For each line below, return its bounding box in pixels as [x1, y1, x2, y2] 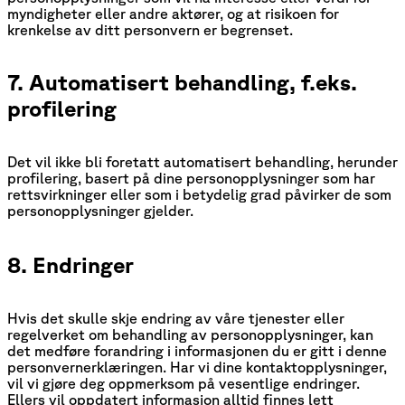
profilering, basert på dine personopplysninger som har [7, 170, 375, 187]
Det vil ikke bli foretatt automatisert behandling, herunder [7, 154, 398, 171]
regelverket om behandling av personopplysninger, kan [7, 326, 373, 344]
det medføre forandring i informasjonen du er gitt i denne [7, 343, 387, 360]
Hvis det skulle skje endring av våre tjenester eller [7, 310, 344, 327]
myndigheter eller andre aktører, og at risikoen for [7, 5, 339, 22]
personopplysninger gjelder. [7, 202, 193, 220]
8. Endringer [7, 252, 134, 278]
